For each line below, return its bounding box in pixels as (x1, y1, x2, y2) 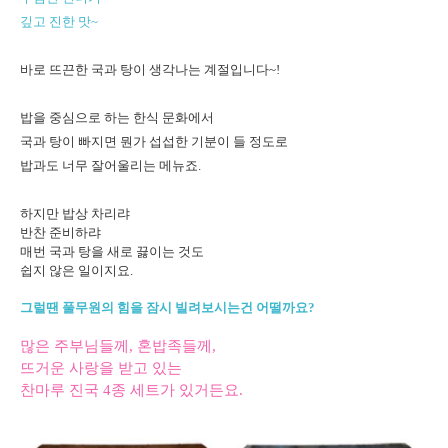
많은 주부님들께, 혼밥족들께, (20, 338, 216, 354)
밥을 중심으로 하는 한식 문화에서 (20, 110, 214, 125)
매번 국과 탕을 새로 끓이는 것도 (20, 244, 207, 259)
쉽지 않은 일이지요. (20, 263, 136, 278)
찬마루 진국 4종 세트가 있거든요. (20, 382, 243, 398)
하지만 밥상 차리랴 (20, 206, 133, 221)
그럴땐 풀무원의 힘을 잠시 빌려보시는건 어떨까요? (20, 300, 315, 315)
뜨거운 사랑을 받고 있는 (20, 360, 182, 376)
